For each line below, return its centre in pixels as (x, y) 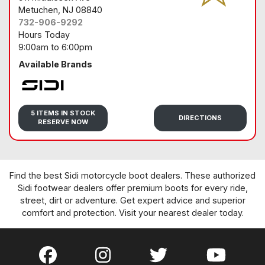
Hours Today (44, 34)
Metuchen (38, 9)
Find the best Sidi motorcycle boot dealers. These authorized (132, 175)
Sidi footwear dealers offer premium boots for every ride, (132, 188)
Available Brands (55, 64)
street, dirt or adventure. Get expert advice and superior (132, 200)
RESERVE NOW (63, 122)
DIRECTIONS (201, 117)
